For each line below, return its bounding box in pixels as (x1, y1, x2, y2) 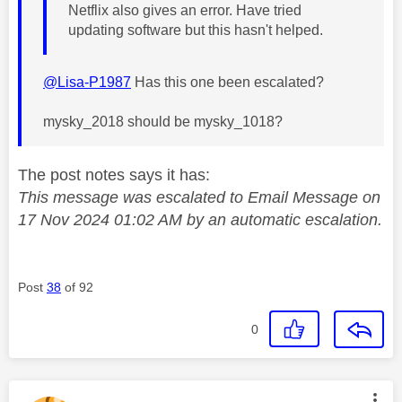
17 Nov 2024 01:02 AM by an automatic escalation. (18, 210, 382, 229)
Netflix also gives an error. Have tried (68, 2, 301, 18)
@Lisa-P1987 (43, 74, 131, 90)
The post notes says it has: (18, 165, 210, 184)
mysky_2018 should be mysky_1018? (43, 113, 283, 129)
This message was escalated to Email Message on (18, 188, 380, 206)
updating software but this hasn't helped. (68, 22, 327, 38)
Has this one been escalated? (131, 74, 324, 90)
